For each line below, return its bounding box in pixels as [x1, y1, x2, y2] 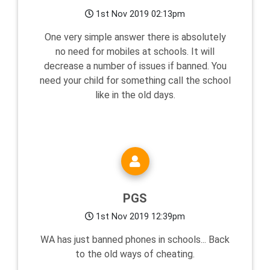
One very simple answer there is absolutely [44, 31, 226, 43]
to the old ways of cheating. [75, 248, 195, 260]
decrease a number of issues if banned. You [43, 60, 227, 72]
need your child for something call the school [39, 75, 231, 87]
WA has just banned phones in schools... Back [40, 234, 230, 246]
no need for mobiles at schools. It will [55, 46, 215, 58]
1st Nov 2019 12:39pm [93, 212, 185, 222]
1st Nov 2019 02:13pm [93, 9, 185, 20]
